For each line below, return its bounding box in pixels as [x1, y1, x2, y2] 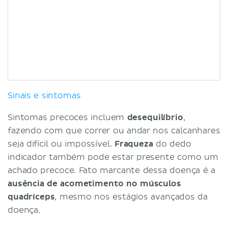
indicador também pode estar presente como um [8, 152, 218, 162]
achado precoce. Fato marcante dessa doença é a [8, 165, 215, 176]
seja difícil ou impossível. [8, 138, 115, 149]
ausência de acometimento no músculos [8, 178, 181, 189]
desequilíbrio [127, 112, 183, 123]
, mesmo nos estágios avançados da [54, 191, 208, 202]
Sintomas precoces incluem [8, 112, 127, 123]
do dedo [153, 138, 191, 149]
